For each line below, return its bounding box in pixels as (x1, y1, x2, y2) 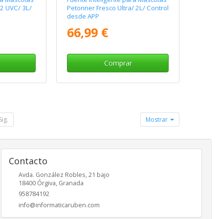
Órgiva (37, 178, 56, 187)
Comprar (104, 58, 132, 67)
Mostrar (146, 115, 170, 124)
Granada (58, 178, 84, 187)
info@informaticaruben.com (18, 200, 100, 209)
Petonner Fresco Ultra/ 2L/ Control (67, 3, 169, 12)
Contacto (8, 154, 47, 167)
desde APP (67, 11, 100, 21)
